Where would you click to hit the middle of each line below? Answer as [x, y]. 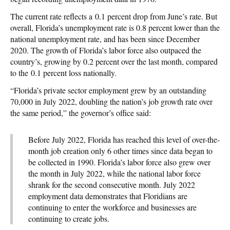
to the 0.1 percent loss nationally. [63, 72]
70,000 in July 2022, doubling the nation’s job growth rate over [111, 101]
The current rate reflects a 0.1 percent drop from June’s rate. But [114, 16]
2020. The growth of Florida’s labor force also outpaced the [106, 50]
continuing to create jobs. [69, 218]
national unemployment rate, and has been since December [105, 39]
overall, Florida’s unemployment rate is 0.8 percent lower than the [115, 27]
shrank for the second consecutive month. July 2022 [112, 184]
